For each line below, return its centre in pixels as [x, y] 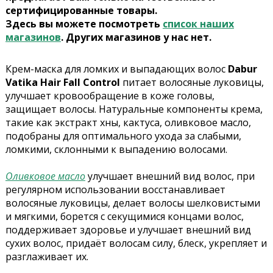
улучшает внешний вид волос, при [170, 176]
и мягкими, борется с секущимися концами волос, [124, 217]
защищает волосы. [52, 109]
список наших [198, 24]
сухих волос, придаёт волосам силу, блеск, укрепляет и [136, 243]
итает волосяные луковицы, [196, 83]
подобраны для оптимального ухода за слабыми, [123, 136]
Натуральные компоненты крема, [180, 109]
